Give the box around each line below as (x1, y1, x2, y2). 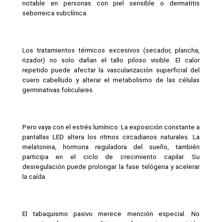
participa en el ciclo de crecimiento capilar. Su (22, 153, 200, 161)
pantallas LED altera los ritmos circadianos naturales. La (22, 133, 200, 141)
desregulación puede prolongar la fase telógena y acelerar (22, 163, 200, 170)
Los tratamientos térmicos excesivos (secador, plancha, (22, 46, 200, 54)
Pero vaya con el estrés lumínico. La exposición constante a (22, 123, 200, 131)
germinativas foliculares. (22, 86, 94, 94)
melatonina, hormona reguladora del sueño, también (22, 143, 200, 151)
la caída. (22, 172, 47, 180)
